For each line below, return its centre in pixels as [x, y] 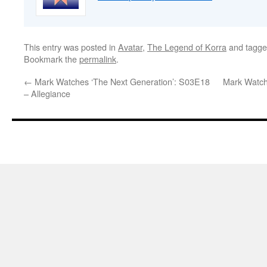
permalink [98, 59]
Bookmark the [52, 59]
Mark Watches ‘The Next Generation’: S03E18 [121, 81]
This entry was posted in [71, 47]
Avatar [130, 47]
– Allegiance [47, 93]
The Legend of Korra [187, 47]
